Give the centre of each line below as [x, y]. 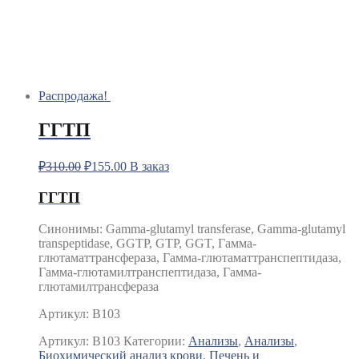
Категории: [156, 341]
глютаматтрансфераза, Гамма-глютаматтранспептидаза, [190, 258]
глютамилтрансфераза [99, 287]
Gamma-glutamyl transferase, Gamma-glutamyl [226, 229]
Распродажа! [73, 95]
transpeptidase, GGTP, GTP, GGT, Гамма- [147, 244]
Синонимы [69, 229]
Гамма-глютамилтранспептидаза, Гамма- [150, 272]
